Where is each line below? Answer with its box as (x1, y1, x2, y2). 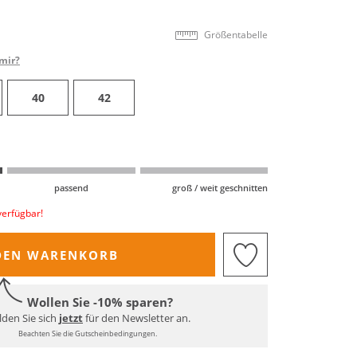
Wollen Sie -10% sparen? (27, 294, 173, 311)
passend (53, 181, 88, 194)
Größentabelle (204, 28, 268, 41)
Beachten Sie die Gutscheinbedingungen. (18, 328, 157, 339)
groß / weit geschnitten (171, 181, 268, 194)
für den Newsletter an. (83, 311, 190, 326)
